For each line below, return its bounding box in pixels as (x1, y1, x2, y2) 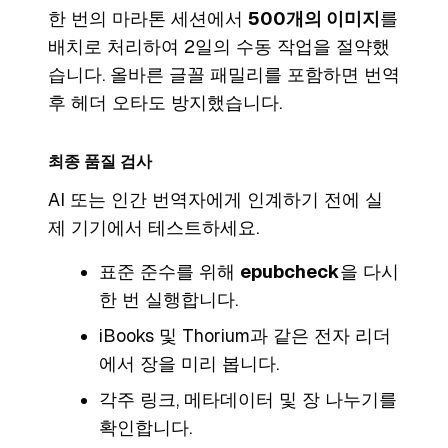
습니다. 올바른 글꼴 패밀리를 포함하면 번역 (48, 64, 400, 86)
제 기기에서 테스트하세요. (48, 217, 259, 239)
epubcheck (240, 261, 340, 283)
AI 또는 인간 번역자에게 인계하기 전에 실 (48, 189, 383, 211)
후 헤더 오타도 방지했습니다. (48, 92, 282, 114)
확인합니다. (99, 417, 192, 439)
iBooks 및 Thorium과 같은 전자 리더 (99, 325, 391, 347)
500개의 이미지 (248, 8, 380, 30)
